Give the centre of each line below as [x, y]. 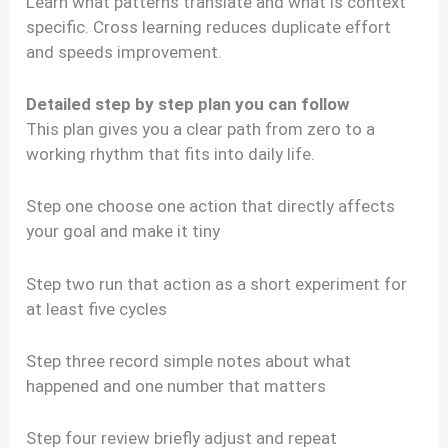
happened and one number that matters [176, 385]
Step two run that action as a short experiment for [217, 283]
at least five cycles [97, 308]
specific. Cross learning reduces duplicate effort [209, 27]
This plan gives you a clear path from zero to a [201, 129]
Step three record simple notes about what [189, 360]
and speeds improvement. [124, 52]
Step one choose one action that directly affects [211, 206]
